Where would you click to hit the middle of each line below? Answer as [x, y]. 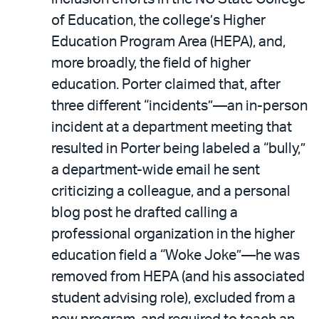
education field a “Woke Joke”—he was [176, 255]
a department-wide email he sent [156, 170]
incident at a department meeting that [172, 127]
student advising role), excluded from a [173, 298]
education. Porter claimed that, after [166, 84]
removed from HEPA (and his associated [178, 277]
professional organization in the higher [173, 234]
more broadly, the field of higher [151, 63]
